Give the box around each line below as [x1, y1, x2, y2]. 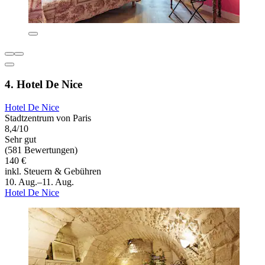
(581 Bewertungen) [5, 144, 77, 155]
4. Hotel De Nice [5, 77, 82, 91]
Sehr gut [5, 134, 36, 144]
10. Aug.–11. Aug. [5, 176, 74, 187]
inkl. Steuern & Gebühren [5, 166, 101, 176]
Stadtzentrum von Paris [5, 112, 91, 123]
